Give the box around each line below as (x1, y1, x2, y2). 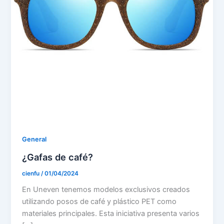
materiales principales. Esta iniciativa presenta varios (22, 209, 200, 218)
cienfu (22, 169, 41, 177)
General (22, 135, 47, 143)
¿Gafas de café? (22, 151, 93, 162)
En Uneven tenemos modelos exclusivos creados (22, 185, 190, 194)
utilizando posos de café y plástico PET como (22, 197, 177, 206)
